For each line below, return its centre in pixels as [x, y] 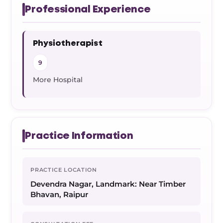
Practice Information [79, 136]
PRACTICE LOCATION [64, 170]
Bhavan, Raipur [59, 194]
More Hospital [58, 80]
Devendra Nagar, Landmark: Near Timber [108, 184]
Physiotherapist [68, 44]
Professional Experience [88, 9]
